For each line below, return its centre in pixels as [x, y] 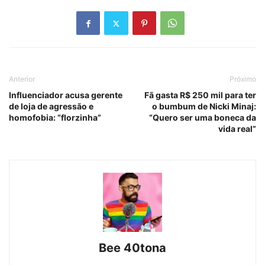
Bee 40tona [132, 248]
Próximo [243, 79]
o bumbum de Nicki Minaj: [204, 106]
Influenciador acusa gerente [66, 95]
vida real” [237, 129]
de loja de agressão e [51, 106]
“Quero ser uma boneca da [203, 118]
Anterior [22, 79]
